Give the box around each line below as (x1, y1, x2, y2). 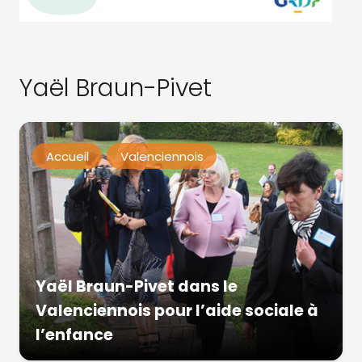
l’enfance (36, 324, 113, 346)
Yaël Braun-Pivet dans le (36, 276, 238, 297)
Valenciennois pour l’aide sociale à (36, 300, 318, 322)
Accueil (45, 147, 89, 165)
